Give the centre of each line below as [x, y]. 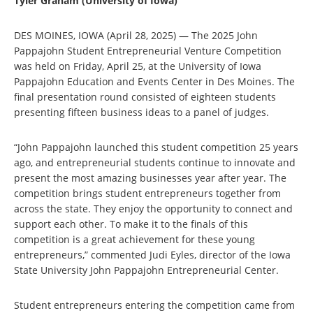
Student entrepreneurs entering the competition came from [154, 305]
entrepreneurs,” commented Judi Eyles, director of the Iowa [152, 255]
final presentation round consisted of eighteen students [145, 97]
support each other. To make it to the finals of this [131, 224]
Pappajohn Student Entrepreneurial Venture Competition [148, 51]
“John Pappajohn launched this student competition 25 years [156, 147]
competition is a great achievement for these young [134, 239]
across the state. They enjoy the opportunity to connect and [153, 209]
